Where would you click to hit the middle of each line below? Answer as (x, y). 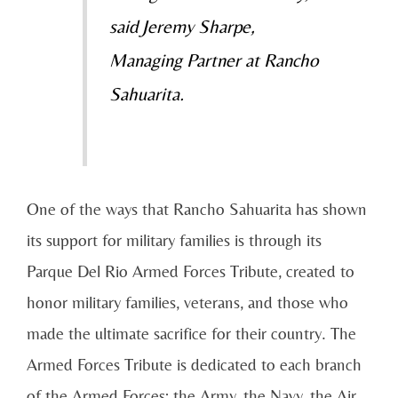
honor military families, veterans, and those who (187, 302)
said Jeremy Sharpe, (182, 27)
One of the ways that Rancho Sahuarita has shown (197, 209)
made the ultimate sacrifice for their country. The (191, 334)
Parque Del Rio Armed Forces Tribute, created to (191, 271)
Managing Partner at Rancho (213, 61)
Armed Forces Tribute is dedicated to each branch (194, 365)
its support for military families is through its (174, 240)
